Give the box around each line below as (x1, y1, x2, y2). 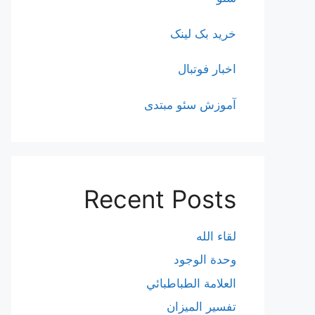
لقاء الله (196, 229, 236, 243)
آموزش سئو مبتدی (144, 97, 236, 112)
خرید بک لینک (170, 26, 236, 41)
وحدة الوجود (174, 252, 236, 266)
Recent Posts (84, 184, 236, 214)
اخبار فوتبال (178, 62, 236, 76)
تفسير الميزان (167, 300, 236, 314)
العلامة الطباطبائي (146, 276, 236, 290)
